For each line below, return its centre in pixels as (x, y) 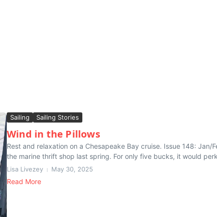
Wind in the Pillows (54, 134)
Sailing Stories (58, 117)
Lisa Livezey (25, 169)
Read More (24, 181)
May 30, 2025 (72, 169)
